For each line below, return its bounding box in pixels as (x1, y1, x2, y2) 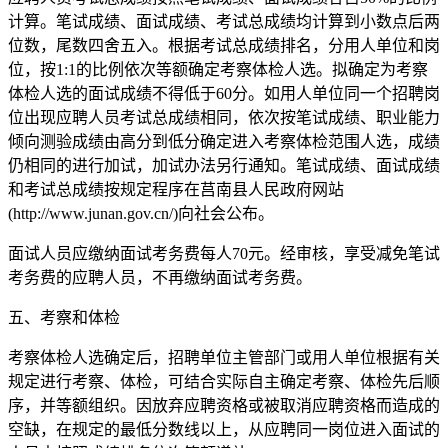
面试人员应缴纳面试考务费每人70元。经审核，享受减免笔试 (8, 244, 440, 262)
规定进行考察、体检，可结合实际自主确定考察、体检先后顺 (8, 372, 440, 390)
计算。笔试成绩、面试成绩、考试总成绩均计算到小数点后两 (8, 12, 440, 30)
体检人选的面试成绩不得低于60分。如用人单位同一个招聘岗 (8, 84, 440, 102)
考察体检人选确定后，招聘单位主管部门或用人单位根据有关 (8, 348, 440, 366)
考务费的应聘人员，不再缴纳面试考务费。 (8, 268, 312, 286)
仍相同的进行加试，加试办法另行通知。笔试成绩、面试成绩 (8, 156, 440, 174)
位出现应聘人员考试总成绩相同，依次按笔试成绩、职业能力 (8, 108, 440, 126)
